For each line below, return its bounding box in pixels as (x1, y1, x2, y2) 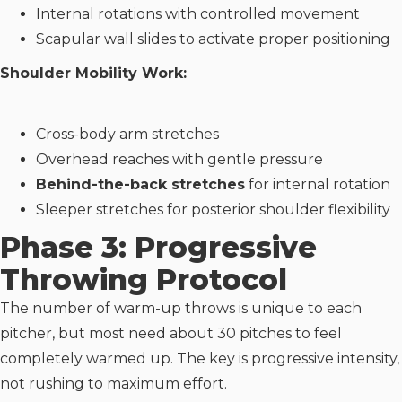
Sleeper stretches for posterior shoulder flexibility (36, 200, 390, 218)
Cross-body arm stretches (36, 125, 219, 143)
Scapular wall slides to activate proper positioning (36, 30, 390, 48)
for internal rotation (245, 175, 390, 193)
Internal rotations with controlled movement (36, 4, 360, 22)
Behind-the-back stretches (36, 175, 245, 193)
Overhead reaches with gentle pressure (36, 150, 323, 168)
